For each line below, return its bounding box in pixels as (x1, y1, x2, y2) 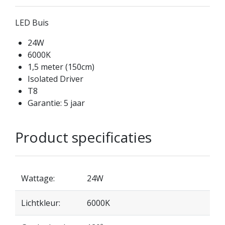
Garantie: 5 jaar (28, 97, 85, 109)
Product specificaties (15, 128, 152, 147)
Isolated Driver (28, 73, 83, 85)
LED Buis (15, 17, 49, 29)
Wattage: (21, 173, 55, 184)
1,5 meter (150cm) (28, 61, 94, 73)
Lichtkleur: (21, 197, 60, 209)
